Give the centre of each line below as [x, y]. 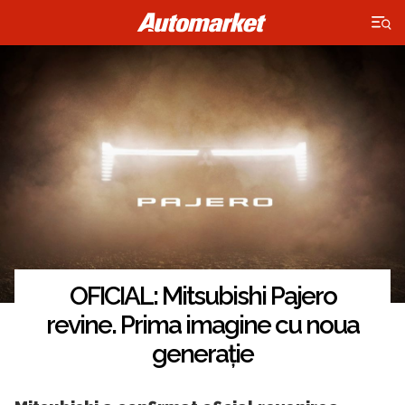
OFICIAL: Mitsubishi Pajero [202, 297]
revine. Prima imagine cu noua [202, 325]
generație [202, 354]
